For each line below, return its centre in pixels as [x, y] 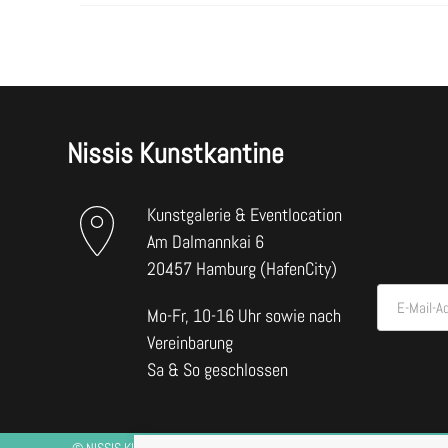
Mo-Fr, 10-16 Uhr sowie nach [244, 316]
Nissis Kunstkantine [176, 154]
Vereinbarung [190, 343]
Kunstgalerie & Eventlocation [245, 215]
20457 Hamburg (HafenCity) [242, 269]
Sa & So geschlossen [218, 370]
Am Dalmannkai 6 [206, 242]
